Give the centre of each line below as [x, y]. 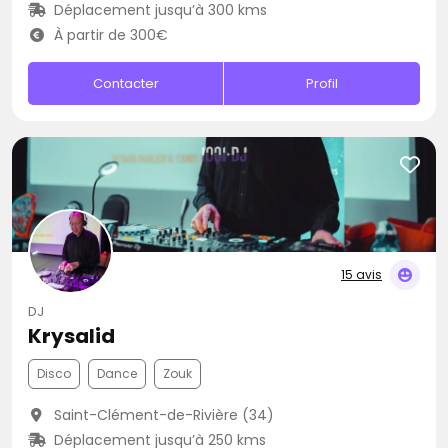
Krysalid [71, 336]
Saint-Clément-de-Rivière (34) [161, 415]
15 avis [361, 274]
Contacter [125, 83]
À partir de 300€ [108, 35]
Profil [322, 83]
